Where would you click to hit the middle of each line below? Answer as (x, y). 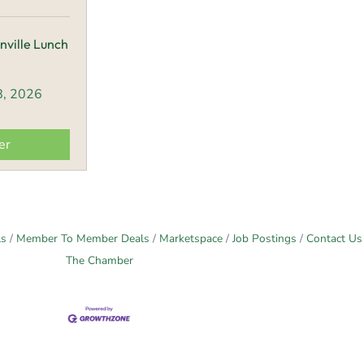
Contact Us (334, 239)
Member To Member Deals (83, 239)
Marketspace (191, 239)
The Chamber (99, 261)
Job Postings (264, 239)
